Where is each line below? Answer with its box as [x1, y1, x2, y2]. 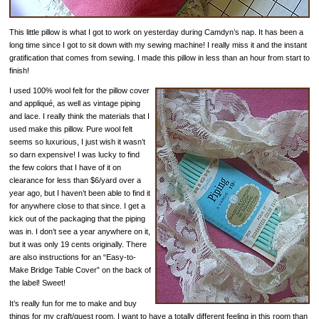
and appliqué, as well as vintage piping [9, 99, 140, 108]
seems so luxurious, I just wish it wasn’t [9, 137, 145, 147]
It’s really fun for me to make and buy [9, 298, 137, 308]
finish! [9, 66, 29, 75]
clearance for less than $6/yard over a [9, 176, 141, 185]
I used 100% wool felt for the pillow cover [9, 86, 150, 95]
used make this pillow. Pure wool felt [9, 125, 132, 134]
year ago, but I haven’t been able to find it [9, 189, 150, 198]
